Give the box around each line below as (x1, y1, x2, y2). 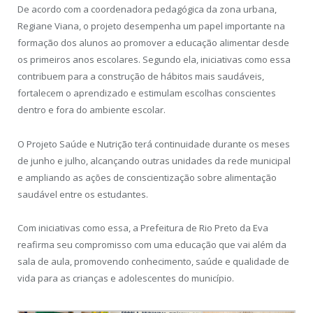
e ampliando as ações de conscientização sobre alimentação (17, 170, 277, 184)
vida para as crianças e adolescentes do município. (17, 271, 234, 284)
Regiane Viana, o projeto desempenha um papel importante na (17, 20, 285, 33)
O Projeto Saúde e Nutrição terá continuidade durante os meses (17, 137, 290, 150)
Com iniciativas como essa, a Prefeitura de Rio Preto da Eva (17, 221, 268, 234)
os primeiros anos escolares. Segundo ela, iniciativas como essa (17, 53, 291, 66)
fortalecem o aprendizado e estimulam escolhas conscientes (17, 87, 276, 100)
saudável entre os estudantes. (17, 187, 148, 201)
